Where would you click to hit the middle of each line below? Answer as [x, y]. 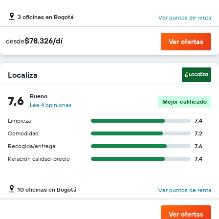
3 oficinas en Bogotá [46, 17]
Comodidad [23, 133]
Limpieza [19, 120]
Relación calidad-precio [39, 159]
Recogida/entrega [32, 146]
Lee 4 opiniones [51, 105]
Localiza [23, 75]
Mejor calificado [185, 101]
